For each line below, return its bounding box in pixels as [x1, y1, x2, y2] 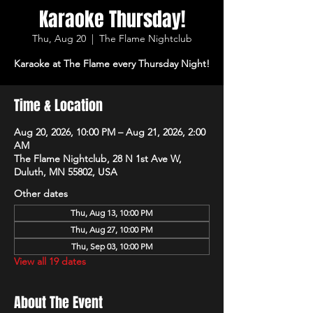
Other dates [14, 187, 68, 200]
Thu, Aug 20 [31, 32, 86, 45]
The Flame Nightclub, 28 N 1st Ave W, [14, 152, 182, 165]
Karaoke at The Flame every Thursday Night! [14, 57, 210, 70]
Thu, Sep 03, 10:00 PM [71, 241, 153, 252]
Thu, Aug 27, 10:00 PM [71, 224, 153, 235]
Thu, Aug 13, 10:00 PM [71, 208, 153, 218]
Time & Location [14, 95, 103, 116]
